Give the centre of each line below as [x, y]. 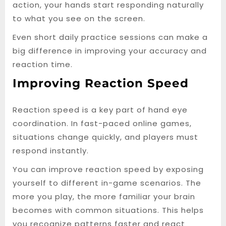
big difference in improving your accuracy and [110, 51]
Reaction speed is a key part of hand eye [100, 110]
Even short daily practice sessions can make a [110, 37]
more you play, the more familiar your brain [104, 196]
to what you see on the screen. [79, 18]
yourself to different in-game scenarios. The [107, 183]
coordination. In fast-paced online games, [102, 123]
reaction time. [43, 64]
